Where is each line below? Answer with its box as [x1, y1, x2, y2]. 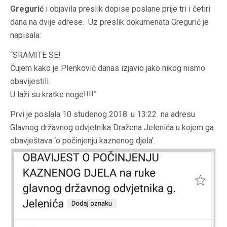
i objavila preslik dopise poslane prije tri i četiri [44, 4, 210, 14]
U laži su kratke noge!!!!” [10, 90, 97, 100]
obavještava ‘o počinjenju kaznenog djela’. [10, 136, 155, 146]
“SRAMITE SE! [10, 50, 61, 60]
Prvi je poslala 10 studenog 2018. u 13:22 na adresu [10, 109, 195, 120]
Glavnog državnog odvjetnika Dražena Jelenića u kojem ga [10, 123, 214, 133]
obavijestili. [10, 77, 50, 87]
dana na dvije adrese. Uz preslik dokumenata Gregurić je [10, 17, 209, 27]
